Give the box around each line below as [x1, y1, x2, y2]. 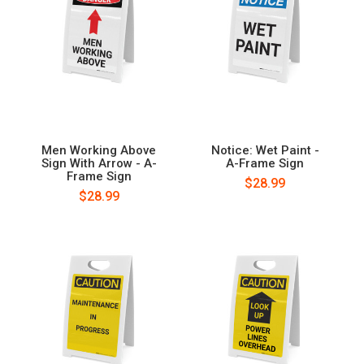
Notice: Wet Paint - [210, 142, 319, 158]
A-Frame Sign [226, 155, 305, 171]
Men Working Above [41, 142, 157, 158]
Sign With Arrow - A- [41, 155, 157, 171]
